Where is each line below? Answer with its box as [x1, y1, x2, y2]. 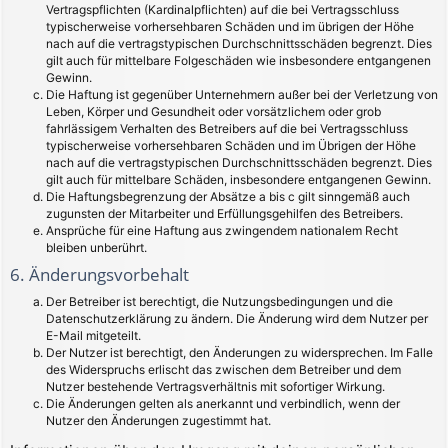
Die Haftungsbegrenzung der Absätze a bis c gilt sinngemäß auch [46, 188, 410, 204]
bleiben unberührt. [46, 239, 147, 255]
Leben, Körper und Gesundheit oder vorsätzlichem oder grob [46, 103, 381, 119]
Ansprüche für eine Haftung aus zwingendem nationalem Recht [46, 222, 398, 238]
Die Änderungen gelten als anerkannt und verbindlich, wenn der [46, 396, 400, 412]
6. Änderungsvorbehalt [10, 263, 189, 287]
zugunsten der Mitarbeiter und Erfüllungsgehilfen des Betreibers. [46, 205, 403, 221]
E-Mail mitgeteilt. [46, 328, 141, 344]
